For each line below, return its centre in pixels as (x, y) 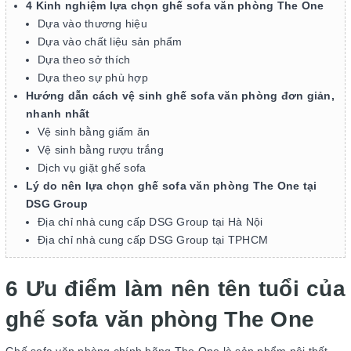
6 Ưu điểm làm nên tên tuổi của (175, 289)
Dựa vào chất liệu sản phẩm (110, 42)
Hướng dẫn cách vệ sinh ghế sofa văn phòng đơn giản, (180, 96)
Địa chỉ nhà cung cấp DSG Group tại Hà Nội (150, 222)
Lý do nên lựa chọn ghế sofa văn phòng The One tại (172, 186)
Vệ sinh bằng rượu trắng (101, 150)
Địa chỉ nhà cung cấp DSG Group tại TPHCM (153, 240)
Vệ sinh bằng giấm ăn (94, 132)
